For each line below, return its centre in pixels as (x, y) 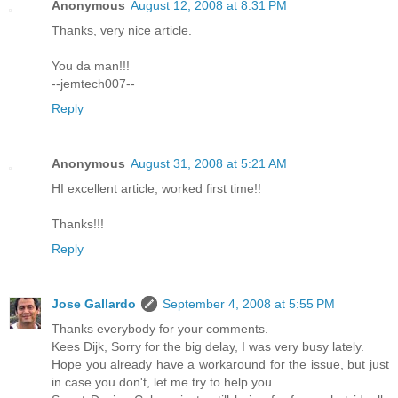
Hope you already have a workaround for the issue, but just (220, 364)
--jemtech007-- (93, 83)
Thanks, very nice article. (122, 30)
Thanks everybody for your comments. (160, 328)
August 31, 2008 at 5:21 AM (209, 163)
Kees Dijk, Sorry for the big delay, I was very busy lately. (208, 346)
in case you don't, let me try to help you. (163, 382)
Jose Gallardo (94, 303)
